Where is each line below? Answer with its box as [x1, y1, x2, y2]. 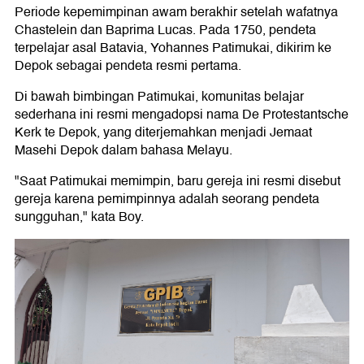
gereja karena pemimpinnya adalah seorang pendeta [15, 188, 319, 210]
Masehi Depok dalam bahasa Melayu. [15, 139, 232, 161]
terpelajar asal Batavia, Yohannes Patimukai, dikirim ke [15, 37, 331, 58]
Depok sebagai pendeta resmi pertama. [15, 54, 241, 76]
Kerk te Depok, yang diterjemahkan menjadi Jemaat [15, 121, 312, 143]
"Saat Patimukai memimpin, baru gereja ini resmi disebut [15, 170, 340, 192]
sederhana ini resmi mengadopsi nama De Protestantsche [15, 103, 349, 125]
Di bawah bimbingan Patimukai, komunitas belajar [15, 85, 304, 107]
